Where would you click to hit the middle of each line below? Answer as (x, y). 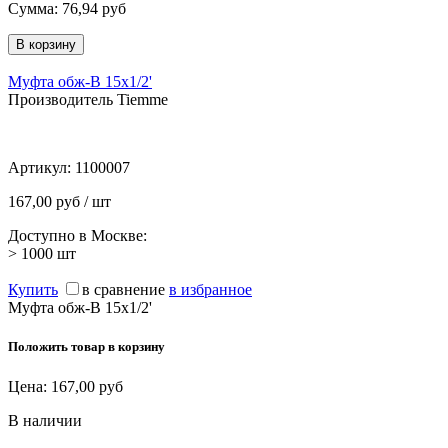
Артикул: (41, 168)
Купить (33, 290)
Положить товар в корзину (86, 347)
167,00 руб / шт (59, 202)
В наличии (45, 420)
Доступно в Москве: (77, 236)
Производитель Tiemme (88, 100)
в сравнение (123, 290)
